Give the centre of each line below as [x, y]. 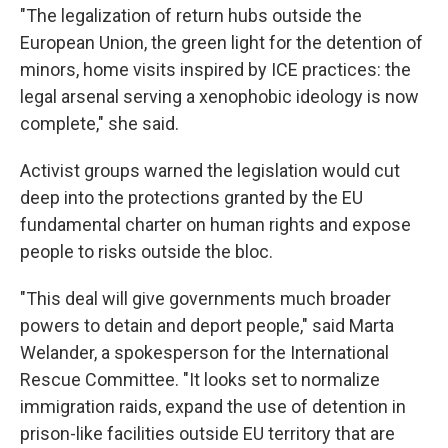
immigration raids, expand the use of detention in [213, 407]
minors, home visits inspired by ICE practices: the [215, 70]
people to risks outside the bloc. [146, 252]
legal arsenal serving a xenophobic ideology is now [219, 97]
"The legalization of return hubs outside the [191, 16]
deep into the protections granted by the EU [191, 198]
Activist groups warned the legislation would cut [210, 171]
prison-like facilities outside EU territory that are [207, 434]
